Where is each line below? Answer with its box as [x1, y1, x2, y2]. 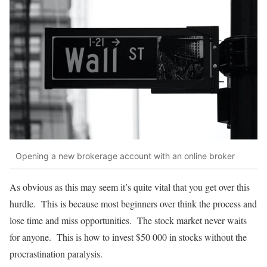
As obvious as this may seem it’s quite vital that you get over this [10, 180, 250, 193]
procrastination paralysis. [10, 247, 103, 260]
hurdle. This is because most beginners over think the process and [10, 197, 257, 210]
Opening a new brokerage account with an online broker [15, 151, 235, 162]
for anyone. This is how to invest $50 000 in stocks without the [10, 230, 247, 243]
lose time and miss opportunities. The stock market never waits [10, 213, 247, 226]
